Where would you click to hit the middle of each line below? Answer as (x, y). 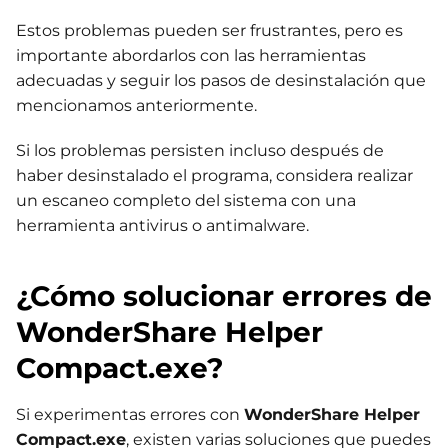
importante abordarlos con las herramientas (191, 56)
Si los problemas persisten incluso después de (200, 151)
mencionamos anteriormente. (136, 106)
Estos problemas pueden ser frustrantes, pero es (209, 31)
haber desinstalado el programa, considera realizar (214, 176)
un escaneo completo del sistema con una (186, 201)
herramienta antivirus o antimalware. (162, 226)
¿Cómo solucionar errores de (224, 296)
